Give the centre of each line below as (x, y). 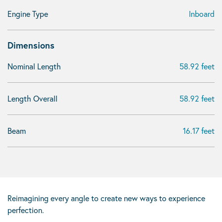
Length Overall (32, 98)
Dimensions (31, 45)
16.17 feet (199, 131)
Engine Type (28, 14)
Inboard (202, 14)
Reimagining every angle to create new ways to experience (106, 198)
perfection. (26, 210)
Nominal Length (34, 66)
